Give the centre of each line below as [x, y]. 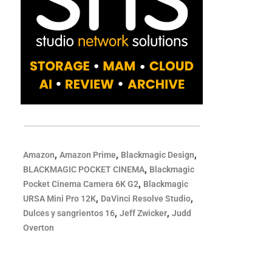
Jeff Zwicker [144, 213]
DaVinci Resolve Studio [146, 199]
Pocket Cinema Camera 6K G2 [81, 184]
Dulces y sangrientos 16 [69, 213]
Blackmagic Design [158, 155]
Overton [39, 228]
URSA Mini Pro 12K [60, 199]
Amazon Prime [88, 155]
